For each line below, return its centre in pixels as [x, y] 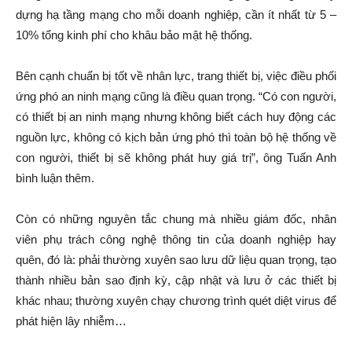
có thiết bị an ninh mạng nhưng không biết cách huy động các [176, 117]
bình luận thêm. [55, 178]
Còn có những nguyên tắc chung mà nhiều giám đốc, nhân [176, 219]
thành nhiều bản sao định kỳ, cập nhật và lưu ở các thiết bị [176, 280]
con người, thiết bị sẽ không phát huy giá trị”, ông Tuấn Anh [176, 158]
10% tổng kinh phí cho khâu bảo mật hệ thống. [134, 35]
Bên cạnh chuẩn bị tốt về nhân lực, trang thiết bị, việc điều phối [176, 76]
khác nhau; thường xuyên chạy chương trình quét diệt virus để [176, 301]
